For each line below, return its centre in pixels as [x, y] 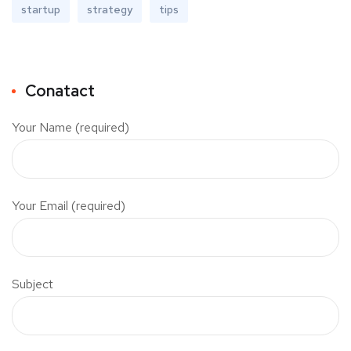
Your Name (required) [71, 127]
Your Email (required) [69, 205]
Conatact [60, 90]
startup [41, 9]
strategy [110, 9]
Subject [33, 284]
